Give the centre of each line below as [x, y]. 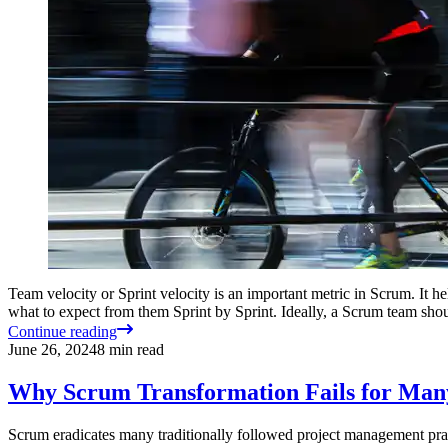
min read [134, 349]
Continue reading [62, 331]
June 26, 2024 [52, 349]
